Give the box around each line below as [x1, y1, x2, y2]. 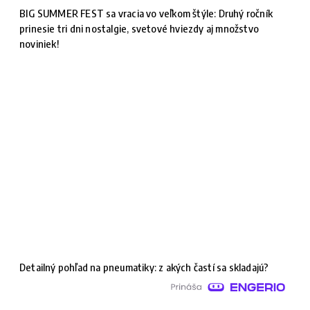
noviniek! [19, 37, 59, 50]
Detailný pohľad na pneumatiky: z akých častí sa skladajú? [19, 260, 269, 273]
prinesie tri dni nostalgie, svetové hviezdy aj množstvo [19, 21, 259, 35]
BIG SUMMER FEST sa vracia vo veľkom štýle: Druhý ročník [19, 6, 273, 19]
